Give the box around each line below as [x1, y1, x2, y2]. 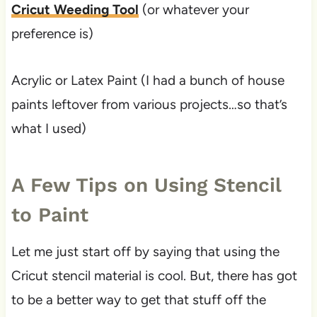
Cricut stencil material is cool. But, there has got [11, 267, 297, 284]
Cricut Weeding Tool [11, 1, 139, 18]
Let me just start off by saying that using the [11, 243, 279, 260]
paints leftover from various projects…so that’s [11, 96, 287, 113]
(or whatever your [138, 1, 249, 18]
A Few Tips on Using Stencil [11, 173, 281, 197]
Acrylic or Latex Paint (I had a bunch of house [11, 72, 284, 89]
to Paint [11, 203, 88, 227]
